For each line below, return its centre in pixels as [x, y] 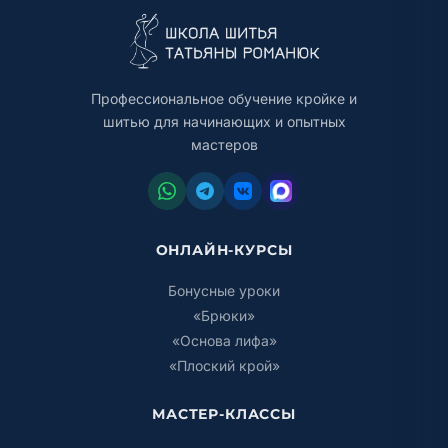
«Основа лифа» [224, 340]
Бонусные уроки [224, 290]
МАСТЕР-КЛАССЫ [224, 414]
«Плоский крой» [224, 365]
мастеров [224, 144]
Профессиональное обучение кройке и [224, 98]
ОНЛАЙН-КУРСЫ [224, 250]
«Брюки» [224, 315]
